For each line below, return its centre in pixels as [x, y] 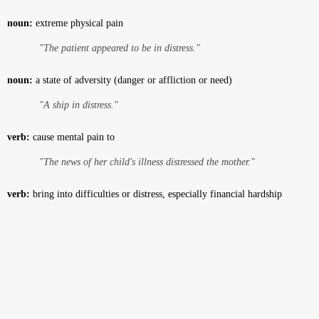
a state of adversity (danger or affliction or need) [132, 80]
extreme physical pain [78, 23]
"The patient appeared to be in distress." [120, 48]
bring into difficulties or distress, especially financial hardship [156, 194]
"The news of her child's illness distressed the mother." [147, 162]
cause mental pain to [72, 137]
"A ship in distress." [79, 105]
